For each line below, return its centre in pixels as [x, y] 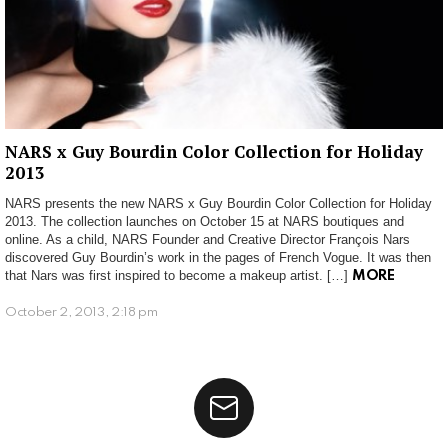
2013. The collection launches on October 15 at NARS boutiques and [204, 221]
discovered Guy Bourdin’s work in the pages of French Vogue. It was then [218, 257]
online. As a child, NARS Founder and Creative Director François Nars [207, 239]
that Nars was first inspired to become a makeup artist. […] [178, 275]
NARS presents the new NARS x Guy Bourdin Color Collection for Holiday [218, 203]
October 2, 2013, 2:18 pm [81, 312]
